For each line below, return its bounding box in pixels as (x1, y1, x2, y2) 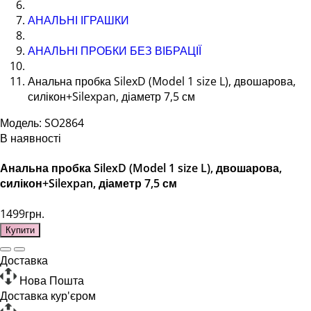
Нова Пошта (19, 272, 84, 288)
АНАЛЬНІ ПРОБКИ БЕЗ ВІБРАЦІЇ (28, 43, 201, 58)
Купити (6, 224, 35, 235)
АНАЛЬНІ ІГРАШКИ (28, 12, 129, 28)
